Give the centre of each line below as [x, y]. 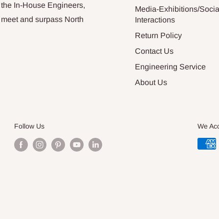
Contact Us [154, 51]
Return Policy [158, 35]
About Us [151, 82]
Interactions [155, 20]
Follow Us [29, 126]
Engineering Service [170, 66]
